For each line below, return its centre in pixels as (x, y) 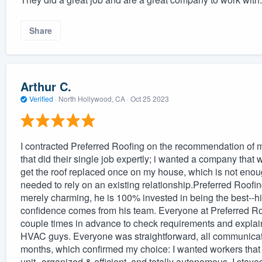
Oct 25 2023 (149, 99)
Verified (41, 99)
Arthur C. (46, 87)
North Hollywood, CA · (93, 99)
